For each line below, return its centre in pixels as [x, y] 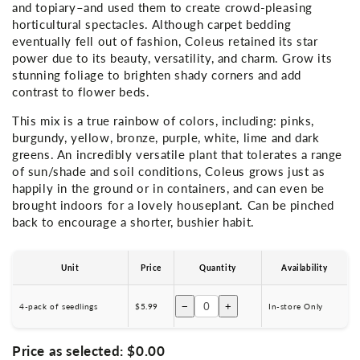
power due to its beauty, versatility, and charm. [147, 57]
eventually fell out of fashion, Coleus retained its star [165, 41]
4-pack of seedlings [59, 306]
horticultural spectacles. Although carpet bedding [152, 24]
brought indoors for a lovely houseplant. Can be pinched [174, 205]
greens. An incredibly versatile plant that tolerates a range [178, 154]
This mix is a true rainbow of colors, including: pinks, [164, 120]
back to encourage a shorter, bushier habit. [133, 221]
